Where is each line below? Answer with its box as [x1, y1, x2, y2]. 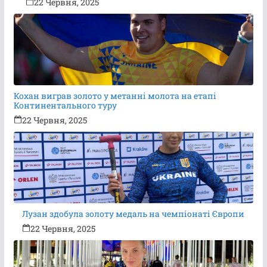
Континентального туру [13, 99, 117, 111]
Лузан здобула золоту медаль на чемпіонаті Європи [22, 207, 245, 219]
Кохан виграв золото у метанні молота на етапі [13, 89, 216, 101]
